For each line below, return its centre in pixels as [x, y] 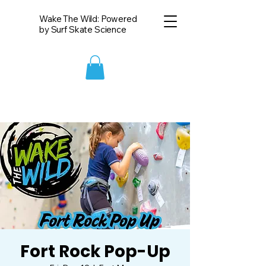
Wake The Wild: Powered [88, 19]
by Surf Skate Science [83, 29]
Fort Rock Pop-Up [95, 251]
